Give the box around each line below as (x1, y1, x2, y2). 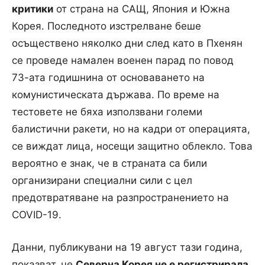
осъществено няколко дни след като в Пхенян (12, 37, 243, 49)
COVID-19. (12, 208, 62, 221)
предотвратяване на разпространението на (12, 191, 229, 203)
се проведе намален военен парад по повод (12, 54, 234, 66)
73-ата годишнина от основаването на (12, 71, 205, 83)
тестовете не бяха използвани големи (12, 105, 202, 118)
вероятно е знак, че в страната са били (12, 157, 207, 169)
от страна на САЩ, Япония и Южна (53, 2, 230, 15)
